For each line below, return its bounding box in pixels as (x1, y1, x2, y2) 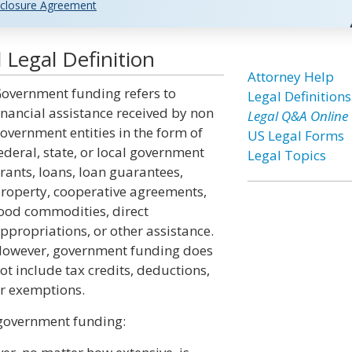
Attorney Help (247, 68, 334, 86)
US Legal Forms (247, 126, 344, 145)
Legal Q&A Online (247, 107, 348, 125)
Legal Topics (247, 146, 326, 164)
